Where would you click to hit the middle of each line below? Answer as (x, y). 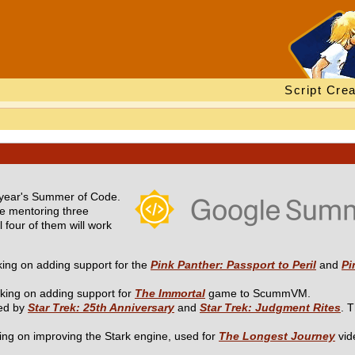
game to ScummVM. (258, 293)
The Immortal (170, 293)
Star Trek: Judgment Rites (270, 307)
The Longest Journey (277, 336)
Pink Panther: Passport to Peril (233, 265)
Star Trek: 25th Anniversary (101, 307)
